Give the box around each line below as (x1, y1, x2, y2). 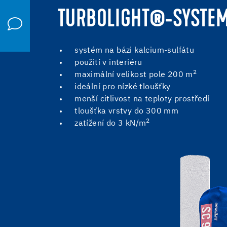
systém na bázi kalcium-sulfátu (74, 46, 195, 55)
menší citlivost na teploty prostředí (74, 95, 210, 103)
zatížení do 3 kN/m (74, 119, 146, 128)
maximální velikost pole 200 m (74, 70, 193, 79)
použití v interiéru (74, 58, 142, 67)
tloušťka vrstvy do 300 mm (74, 107, 179, 116)
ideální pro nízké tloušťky (74, 83, 171, 91)
